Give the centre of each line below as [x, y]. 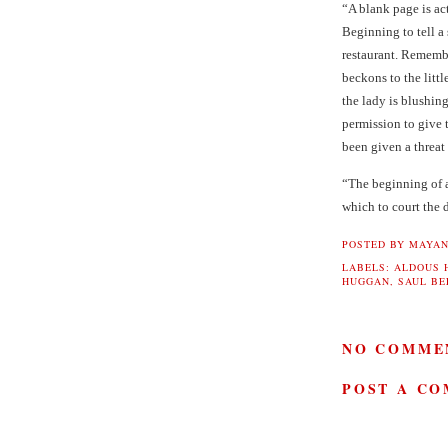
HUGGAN [366, 281]
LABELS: [368, 267]
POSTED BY [375, 244]
